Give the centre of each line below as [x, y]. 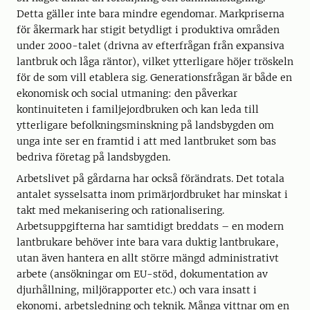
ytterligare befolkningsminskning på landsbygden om [145, 126]
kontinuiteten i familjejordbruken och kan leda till [138, 110]
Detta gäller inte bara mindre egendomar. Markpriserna [151, 14]
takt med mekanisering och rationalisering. [120, 211]
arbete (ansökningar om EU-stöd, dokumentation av [142, 274]
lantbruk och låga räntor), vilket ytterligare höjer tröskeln [155, 62]
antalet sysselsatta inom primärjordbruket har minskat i [152, 195]
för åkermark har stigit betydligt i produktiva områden [148, 30]
